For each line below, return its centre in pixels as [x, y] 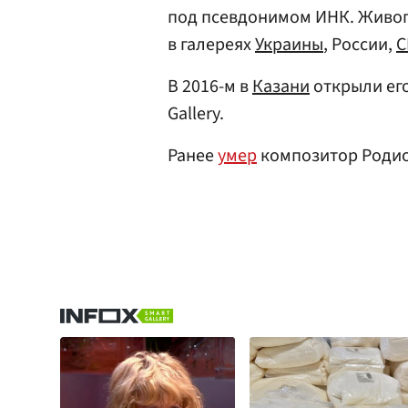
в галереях [211, 45]
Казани [281, 87]
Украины [289, 45]
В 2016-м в [210, 87]
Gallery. [196, 114]
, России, [360, 45]
